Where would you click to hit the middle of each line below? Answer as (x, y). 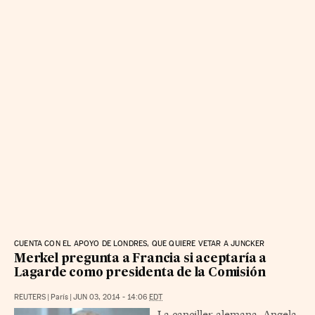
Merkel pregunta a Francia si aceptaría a (140, 259)
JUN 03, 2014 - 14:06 (111, 297)
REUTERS (30, 297)
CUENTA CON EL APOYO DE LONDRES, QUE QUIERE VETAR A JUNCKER (140, 243)
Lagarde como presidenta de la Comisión (140, 273)
